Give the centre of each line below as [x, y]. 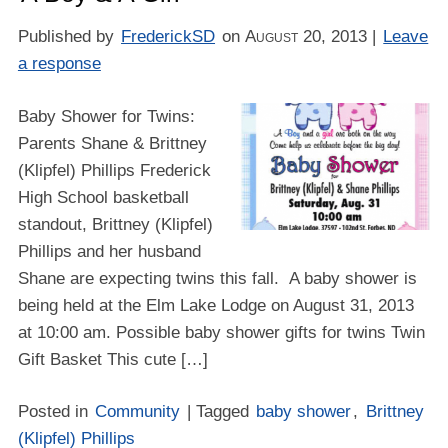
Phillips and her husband [109, 252]
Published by [68, 36]
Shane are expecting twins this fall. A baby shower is [217, 279]
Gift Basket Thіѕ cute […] [112, 360]
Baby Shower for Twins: [106, 117]
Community [138, 412]
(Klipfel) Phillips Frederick [114, 171]
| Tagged [221, 412]
